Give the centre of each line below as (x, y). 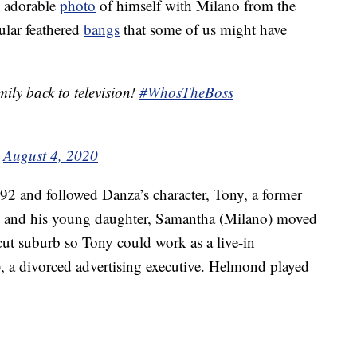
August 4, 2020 (51, 155)
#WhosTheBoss (186, 92)
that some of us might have (203, 29)
